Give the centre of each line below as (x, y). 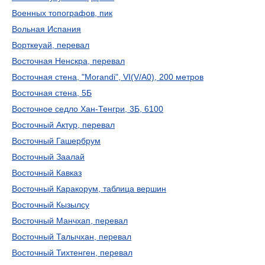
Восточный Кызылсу (51, 205)
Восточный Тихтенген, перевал (72, 253)
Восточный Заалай (48, 157)
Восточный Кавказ (47, 173)
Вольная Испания (46, 29)
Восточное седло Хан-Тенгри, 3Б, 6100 (88, 109)
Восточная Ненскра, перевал (68, 61)
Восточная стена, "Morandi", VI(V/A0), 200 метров (108, 77)
